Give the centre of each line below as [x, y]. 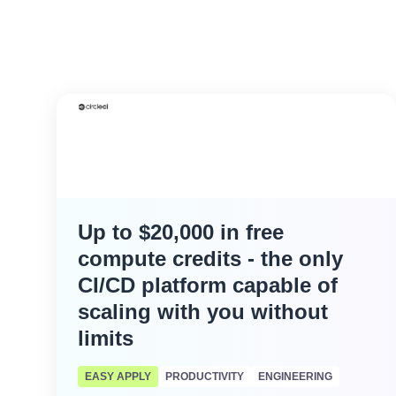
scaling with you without [203, 312]
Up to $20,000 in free [181, 232]
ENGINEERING [295, 377]
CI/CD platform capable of [208, 285]
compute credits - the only [210, 259]
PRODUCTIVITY [205, 377]
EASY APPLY [118, 377]
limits [106, 338]
